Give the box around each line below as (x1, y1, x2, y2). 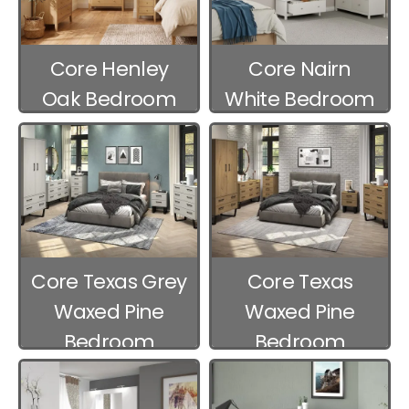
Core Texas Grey (31, 267, 187, 297)
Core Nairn (248, 54, 351, 83)
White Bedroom (225, 84, 375, 113)
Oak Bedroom (42, 84, 176, 113)
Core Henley (49, 54, 169, 83)
